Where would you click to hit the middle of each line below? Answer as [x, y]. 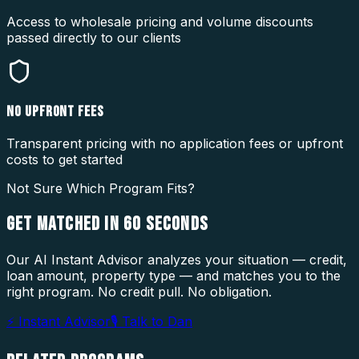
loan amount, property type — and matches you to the [173, 276]
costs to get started [65, 160]
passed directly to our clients [94, 37]
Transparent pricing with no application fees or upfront [175, 144]
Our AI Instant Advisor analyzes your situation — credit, [177, 260]
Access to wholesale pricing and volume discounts [160, 21]
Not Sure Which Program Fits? [101, 189]
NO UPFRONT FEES [56, 111]
